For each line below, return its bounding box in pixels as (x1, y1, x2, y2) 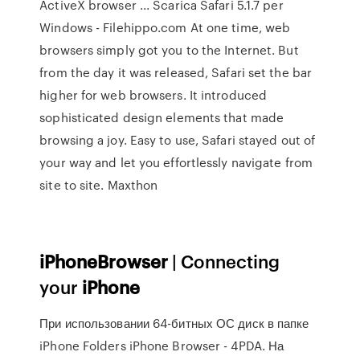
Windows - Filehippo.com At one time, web (39, 18, 291, 36)
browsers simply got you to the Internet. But (39, 41, 299, 59)
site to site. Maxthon (39, 176, 158, 194)
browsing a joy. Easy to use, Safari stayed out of (39, 131, 316, 149)
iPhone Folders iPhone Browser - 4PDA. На (39, 337, 284, 354)
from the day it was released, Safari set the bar (39, 63, 313, 81)
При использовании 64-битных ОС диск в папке (39, 314, 309, 332)
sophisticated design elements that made (39, 108, 284, 126)
